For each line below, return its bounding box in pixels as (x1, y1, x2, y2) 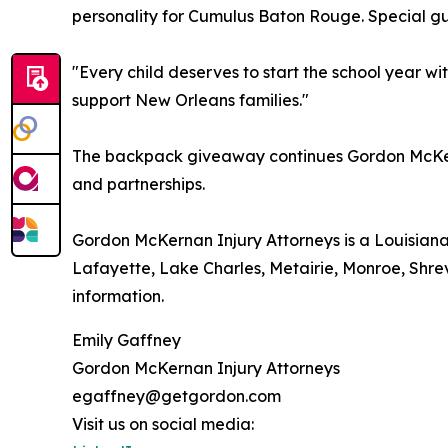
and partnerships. (72, 173, 205, 194)
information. (72, 285, 164, 306)
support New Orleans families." (72, 89, 309, 110)
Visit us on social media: (72, 413, 254, 434)
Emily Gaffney (72, 329, 181, 350)
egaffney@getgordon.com (72, 385, 281, 406)
